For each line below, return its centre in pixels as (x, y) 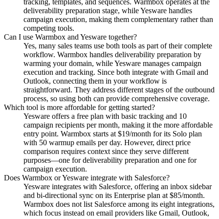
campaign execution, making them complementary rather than (118, 19)
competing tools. (49, 28)
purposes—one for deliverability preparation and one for (110, 160)
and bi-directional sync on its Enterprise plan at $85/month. (114, 195)
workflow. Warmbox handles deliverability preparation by (112, 54)
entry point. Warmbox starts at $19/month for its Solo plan (113, 133)
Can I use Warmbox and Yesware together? (70, 37)
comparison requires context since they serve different (106, 151)
